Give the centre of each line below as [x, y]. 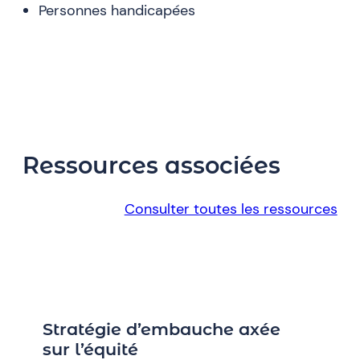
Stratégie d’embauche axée [162, 329]
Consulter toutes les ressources [231, 209]
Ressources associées [152, 166]
